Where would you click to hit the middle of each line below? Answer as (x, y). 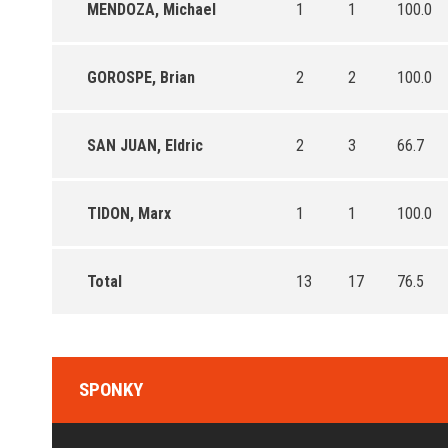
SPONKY (111, 389)
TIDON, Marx (129, 213)
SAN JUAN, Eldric (145, 145)
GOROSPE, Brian (141, 77)
